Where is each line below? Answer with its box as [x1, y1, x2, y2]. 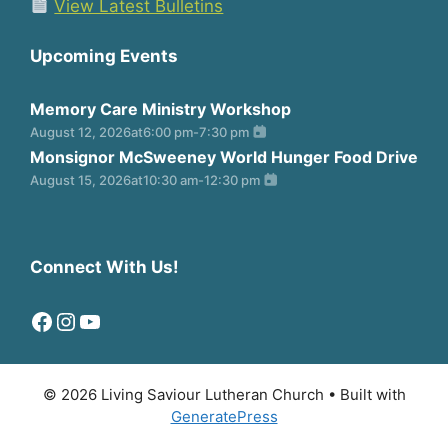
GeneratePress [170, 406, 278, 426]
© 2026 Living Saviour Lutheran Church [42, 384, 324, 404]
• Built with [323, 384, 406, 404]
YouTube [77, 305, 174, 334]
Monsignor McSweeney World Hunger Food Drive [30, 146, 418, 167]
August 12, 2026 [30, 123, 131, 140]
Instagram [53, 305, 168, 334]
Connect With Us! [30, 256, 179, 277]
